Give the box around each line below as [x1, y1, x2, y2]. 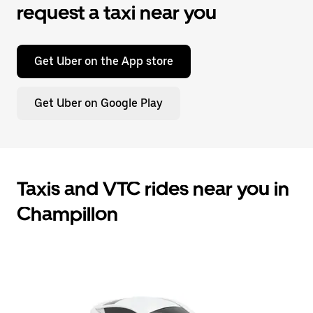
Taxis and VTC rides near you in [17, 177, 289, 201]
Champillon [17, 202, 118, 226]
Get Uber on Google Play [34, 96, 163, 110]
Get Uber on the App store [34, 54, 173, 68]
